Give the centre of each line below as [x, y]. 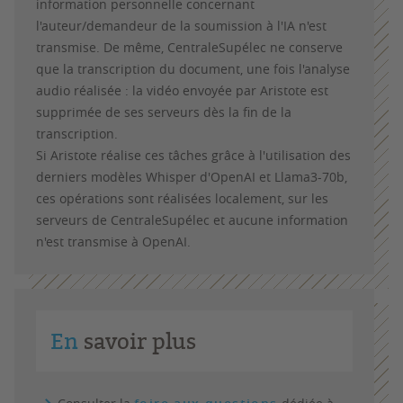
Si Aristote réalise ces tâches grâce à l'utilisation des [193, 155]
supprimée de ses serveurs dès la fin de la [164, 112]
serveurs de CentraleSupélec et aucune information [192, 220]
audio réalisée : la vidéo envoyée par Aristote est [182, 90]
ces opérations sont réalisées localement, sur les [182, 198]
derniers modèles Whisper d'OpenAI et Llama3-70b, [192, 177]
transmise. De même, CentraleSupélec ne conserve [189, 47]
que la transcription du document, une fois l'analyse [193, 69]
